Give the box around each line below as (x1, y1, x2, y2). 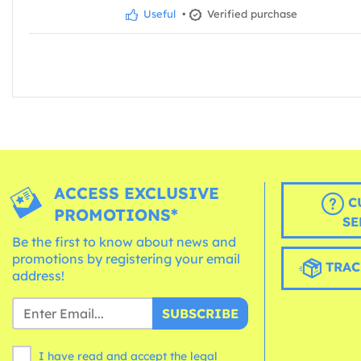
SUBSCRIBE (161, 305, 239, 322)
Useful (140, 6, 176, 20)
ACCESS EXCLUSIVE (54, 182, 220, 203)
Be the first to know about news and (12, 233, 236, 250)
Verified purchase (204, 6, 297, 20)
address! (12, 267, 64, 284)
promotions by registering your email (12, 250, 240, 267)
